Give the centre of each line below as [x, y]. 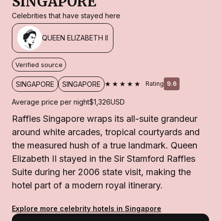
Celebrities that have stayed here [66, 15]
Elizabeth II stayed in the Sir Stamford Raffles [104, 158]
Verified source [39, 64]
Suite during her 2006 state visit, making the [101, 172]
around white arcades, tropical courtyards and [106, 132]
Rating [155, 84]
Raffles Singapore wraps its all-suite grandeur [105, 118]
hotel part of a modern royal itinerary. [87, 185]
